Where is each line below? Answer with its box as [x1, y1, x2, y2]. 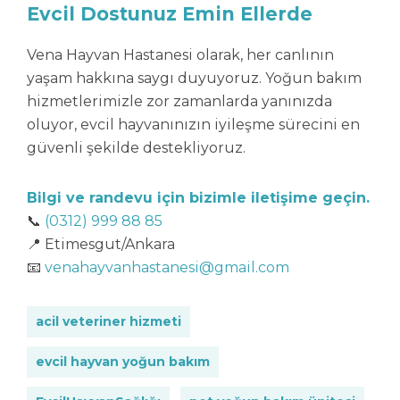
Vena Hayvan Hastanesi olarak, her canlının [27, 46, 334, 63]
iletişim [251, 189, 308, 206]
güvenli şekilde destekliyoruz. [27, 139, 246, 156]
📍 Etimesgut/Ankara [27, 236, 175, 253]
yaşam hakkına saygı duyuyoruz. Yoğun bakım [27, 70, 362, 87]
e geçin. [308, 189, 370, 206]
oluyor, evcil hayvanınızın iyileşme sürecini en [27, 116, 360, 133]
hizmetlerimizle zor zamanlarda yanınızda [27, 93, 332, 110]
